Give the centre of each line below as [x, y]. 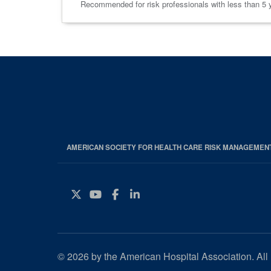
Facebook [151, 194]
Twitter [110, 194]
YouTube [131, 194]
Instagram [177, 194]
